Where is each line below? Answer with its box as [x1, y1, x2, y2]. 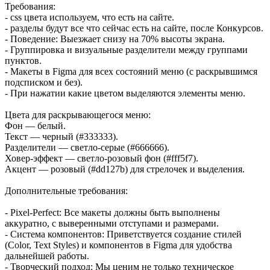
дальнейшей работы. [5, 251, 89, 261]
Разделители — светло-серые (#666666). [5, 142, 169, 152]
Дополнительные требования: [5, 186, 128, 196]
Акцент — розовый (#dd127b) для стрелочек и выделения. [5, 164, 245, 174]
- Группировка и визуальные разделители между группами [5, 45, 248, 55]
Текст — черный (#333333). [5, 131, 118, 142]
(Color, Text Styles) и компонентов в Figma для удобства [5, 240, 232, 250]
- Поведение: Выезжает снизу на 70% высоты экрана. [5, 34, 225, 44]
